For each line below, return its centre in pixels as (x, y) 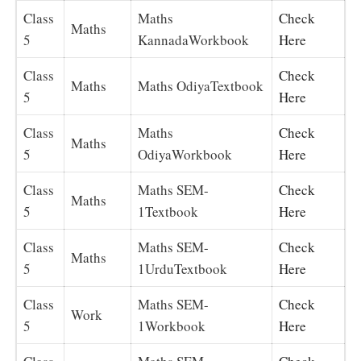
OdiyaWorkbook (185, 154)
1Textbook (168, 211)
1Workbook (172, 326)
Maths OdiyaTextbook (201, 85)
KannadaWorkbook (193, 39)
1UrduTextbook (183, 268)
